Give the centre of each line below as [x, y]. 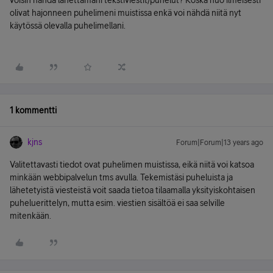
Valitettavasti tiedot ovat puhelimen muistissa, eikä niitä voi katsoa [132, 165]
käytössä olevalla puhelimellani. [68, 26]
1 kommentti [33, 110]
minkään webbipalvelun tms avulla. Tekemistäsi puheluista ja [121, 177]
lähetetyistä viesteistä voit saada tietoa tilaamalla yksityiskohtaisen [133, 190]
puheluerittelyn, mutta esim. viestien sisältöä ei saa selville [117, 203]
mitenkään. [30, 216]
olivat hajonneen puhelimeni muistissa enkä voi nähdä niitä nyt [126, 13]
